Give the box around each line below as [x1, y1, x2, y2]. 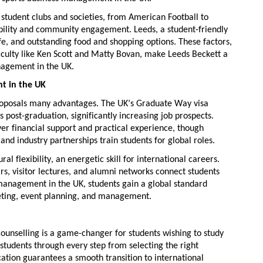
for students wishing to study [113, 228, 224, 238]
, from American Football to [103, 12, 208, 22]
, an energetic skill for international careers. [51, 154, 220, 164]
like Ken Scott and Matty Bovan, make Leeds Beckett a [19, 49, 228, 59]
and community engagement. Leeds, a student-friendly [17, 25, 228, 35]
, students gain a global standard [83, 179, 207, 189]
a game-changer [50, 228, 113, 238]
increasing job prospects [119, 111, 211, 121]
